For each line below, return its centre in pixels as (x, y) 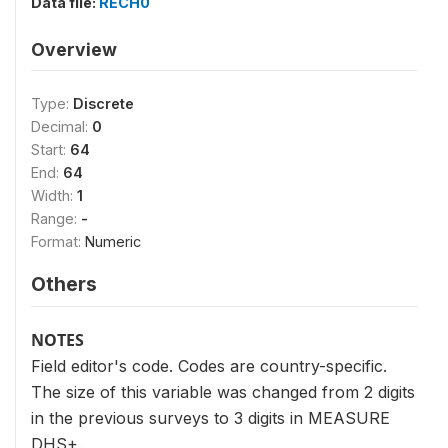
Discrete (103, 103)
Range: (56, 218)
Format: (58, 241)
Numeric (113, 241)
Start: (50, 149)
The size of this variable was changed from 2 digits (223, 391)
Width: (54, 195)
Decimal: (61, 126)
